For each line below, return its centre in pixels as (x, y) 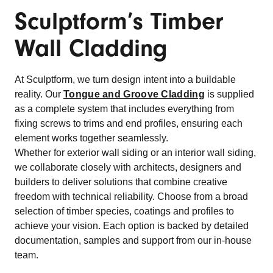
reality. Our (39, 94)
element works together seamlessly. (91, 138)
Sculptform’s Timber (119, 21)
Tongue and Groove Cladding (134, 94)
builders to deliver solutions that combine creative (121, 182)
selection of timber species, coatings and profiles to (124, 211)
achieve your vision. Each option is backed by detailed (132, 226)
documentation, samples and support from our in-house (133, 240)
